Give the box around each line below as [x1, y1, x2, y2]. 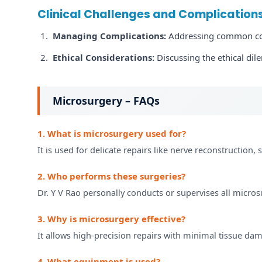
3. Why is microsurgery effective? [37, 212, 185, 225]
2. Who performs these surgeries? [37, 170, 185, 182]
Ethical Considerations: [53, 51, 154, 63]
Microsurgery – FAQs [53, 93, 160, 108]
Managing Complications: [53, 29, 166, 42]
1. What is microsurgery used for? [37, 127, 186, 139]
